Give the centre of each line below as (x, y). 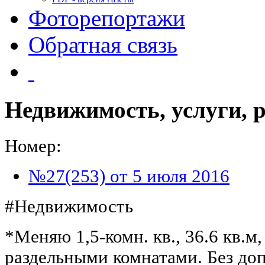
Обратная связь (103, 45)
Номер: (33, 146)
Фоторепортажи (107, 18)
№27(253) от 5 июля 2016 (129, 176)
